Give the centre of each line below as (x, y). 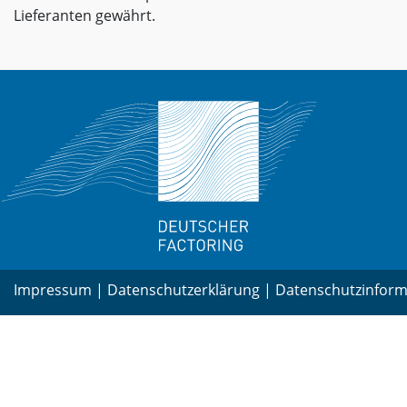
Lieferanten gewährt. (84, 15)
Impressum (53, 289)
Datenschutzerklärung (184, 289)
